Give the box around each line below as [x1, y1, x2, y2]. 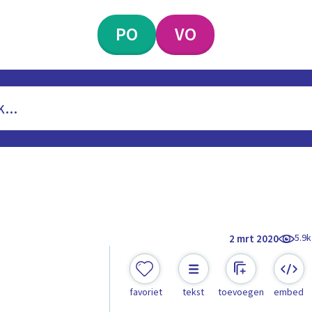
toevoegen [218, 286, 265, 300]
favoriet [129, 286, 162, 300]
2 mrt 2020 [229, 231, 279, 247]
